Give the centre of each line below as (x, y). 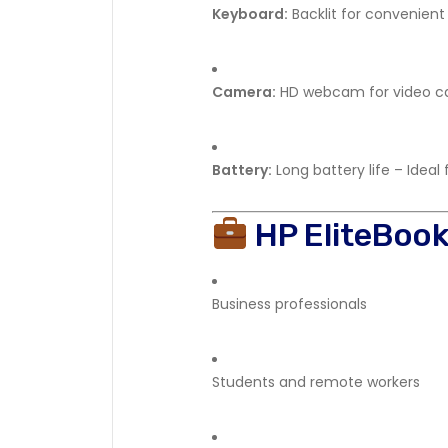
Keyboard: (250, 14)
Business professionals (289, 304)
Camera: (244, 92)
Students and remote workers (316, 382)
